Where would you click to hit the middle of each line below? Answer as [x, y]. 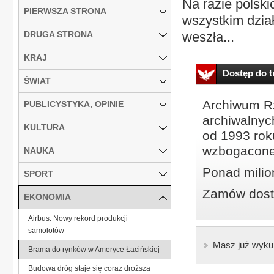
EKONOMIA [47, 197]
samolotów [46, 230]
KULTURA [44, 127]
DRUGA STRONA [58, 34]
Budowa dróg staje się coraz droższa [89, 268]
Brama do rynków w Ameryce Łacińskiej [94, 249]
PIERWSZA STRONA [65, 11]
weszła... [208, 37]
